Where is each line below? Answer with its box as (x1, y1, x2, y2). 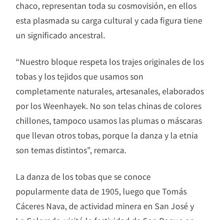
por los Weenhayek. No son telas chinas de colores (16, 100, 201, 112)
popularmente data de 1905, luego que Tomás (16, 185, 187, 197)
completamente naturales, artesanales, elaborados (16, 85, 204, 97)
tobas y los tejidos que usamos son (16, 70, 143, 82)
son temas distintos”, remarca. (16, 144, 126, 156)
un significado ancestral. (16, 29, 105, 41)
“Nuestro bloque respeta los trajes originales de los (16, 55, 204, 68)
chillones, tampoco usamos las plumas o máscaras (16, 114, 202, 127)
